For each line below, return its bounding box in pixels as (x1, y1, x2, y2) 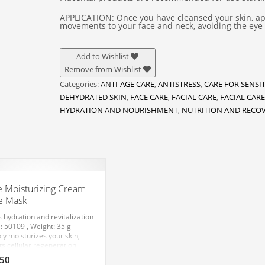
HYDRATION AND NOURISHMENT (59, 105, 178, 115)
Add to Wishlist (76, 51, 130, 62)
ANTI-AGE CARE (100, 79, 154, 89)
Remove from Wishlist (64, 64, 141, 75)
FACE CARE (130, 92, 168, 102)
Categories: (59, 79, 101, 89)
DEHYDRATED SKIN (59, 92, 127, 102)
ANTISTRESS (157, 79, 201, 89)
